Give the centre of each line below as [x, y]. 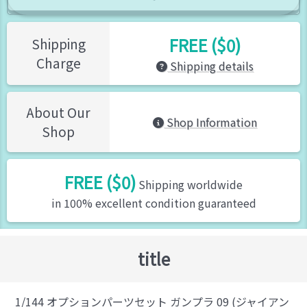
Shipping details [210, 65]
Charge [58, 63]
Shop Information [210, 122]
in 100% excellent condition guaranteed [153, 202]
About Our [58, 112]
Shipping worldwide [189, 184]
